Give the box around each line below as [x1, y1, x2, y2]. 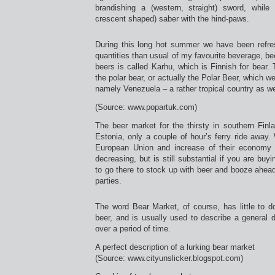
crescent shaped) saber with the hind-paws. [95, 14, 249, 23]
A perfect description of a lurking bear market [95, 242, 255, 252]
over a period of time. [95, 224, 171, 233]
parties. [95, 176, 122, 185]
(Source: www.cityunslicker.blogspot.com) [95, 254, 243, 263]
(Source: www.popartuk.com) [95, 103, 197, 112]
